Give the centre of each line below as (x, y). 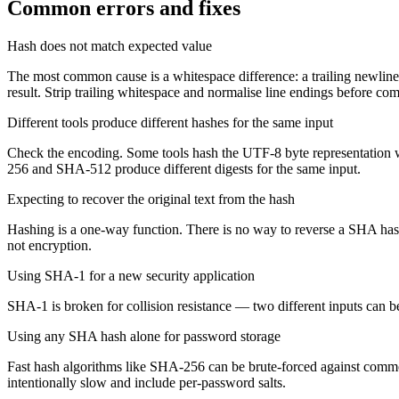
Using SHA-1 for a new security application (131, 276)
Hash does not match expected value (110, 46)
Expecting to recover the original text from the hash (151, 199)
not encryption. (49, 246)
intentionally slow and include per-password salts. (147, 383)
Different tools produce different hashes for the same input (170, 123)
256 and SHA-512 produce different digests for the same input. (184, 169)
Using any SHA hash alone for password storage (144, 337)
